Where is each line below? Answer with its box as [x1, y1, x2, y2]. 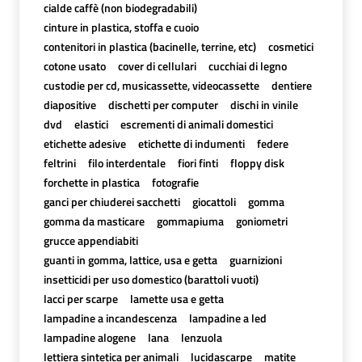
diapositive [43, 95, 96, 113]
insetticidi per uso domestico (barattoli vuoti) [43, 270, 259, 288]
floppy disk [230, 154, 285, 171]
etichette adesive [43, 134, 126, 152]
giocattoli [192, 192, 236, 210]
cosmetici [267, 37, 314, 55]
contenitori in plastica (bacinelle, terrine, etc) [43, 37, 256, 55]
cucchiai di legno [208, 57, 287, 74]
